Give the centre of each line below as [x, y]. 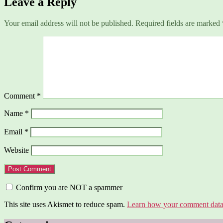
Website [16, 150]
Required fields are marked [179, 23]
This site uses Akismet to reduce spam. [65, 204]
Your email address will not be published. [69, 23]
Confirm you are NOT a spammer [68, 187]
